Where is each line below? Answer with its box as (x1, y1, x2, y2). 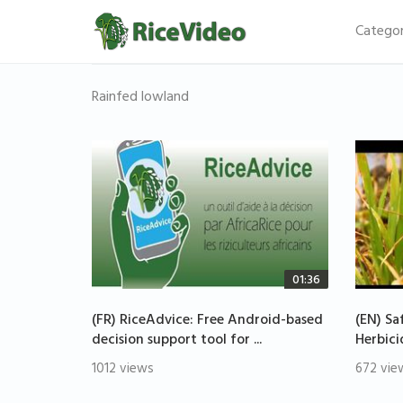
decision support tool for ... (92, 327, 262, 355)
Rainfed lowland (92, 85, 189, 112)
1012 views (92, 357, 154, 384)
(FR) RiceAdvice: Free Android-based (92, 308, 323, 336)
